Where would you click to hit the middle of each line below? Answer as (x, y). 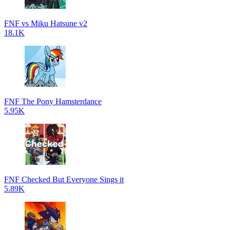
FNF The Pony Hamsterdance (53, 101)
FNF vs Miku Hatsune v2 (46, 23)
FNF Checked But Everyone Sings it (64, 179)
